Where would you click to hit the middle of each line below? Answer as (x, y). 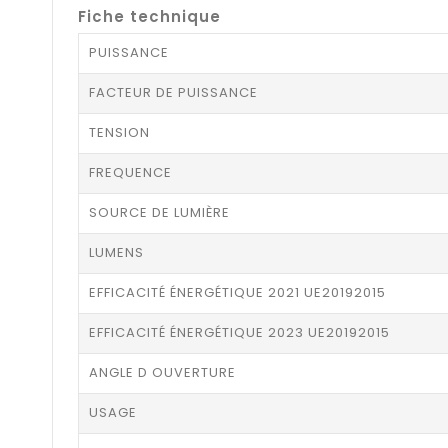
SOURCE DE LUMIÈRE (159, 213)
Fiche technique (149, 17)
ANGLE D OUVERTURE (162, 373)
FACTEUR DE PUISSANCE (173, 93)
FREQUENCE (130, 173)
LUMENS (116, 253)
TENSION (119, 133)
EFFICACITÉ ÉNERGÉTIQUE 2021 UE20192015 (237, 293)
